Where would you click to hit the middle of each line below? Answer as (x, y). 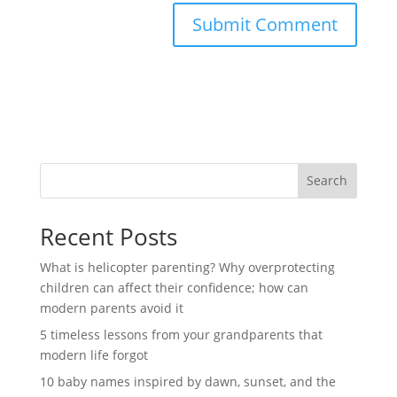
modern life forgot (93, 354)
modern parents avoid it (111, 307)
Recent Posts (108, 236)
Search (327, 181)
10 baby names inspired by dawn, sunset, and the (187, 381)
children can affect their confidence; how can (174, 287)
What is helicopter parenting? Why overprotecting (187, 267)
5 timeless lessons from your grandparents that (181, 334)
